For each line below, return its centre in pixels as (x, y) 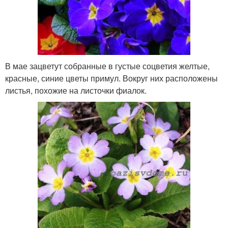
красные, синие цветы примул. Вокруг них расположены (111, 78)
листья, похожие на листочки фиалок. (76, 91)
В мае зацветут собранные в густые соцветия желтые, (107, 66)
